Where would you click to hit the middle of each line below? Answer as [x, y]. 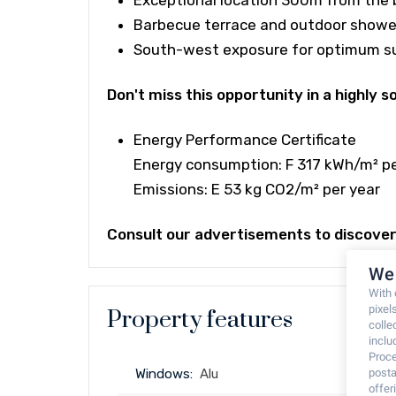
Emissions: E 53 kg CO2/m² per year [257, 189]
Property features [200, 320]
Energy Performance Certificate [245, 140]
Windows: [164, 374]
